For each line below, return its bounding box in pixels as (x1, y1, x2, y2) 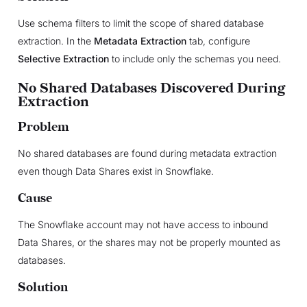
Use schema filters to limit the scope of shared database (17, 16, 264, 29)
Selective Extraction (17, 52, 109, 64)
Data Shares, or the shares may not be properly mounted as (17, 236, 280, 248)
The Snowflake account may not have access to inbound (17, 218, 268, 230)
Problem (17, 119, 69, 134)
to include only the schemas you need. (108, 52, 281, 64)
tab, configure (186, 34, 250, 47)
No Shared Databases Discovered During (17, 79, 285, 97)
